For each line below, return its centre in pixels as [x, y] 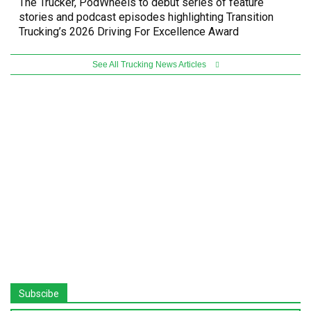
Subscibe [39, 293]
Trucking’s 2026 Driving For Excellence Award [129, 31]
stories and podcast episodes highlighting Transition [146, 17]
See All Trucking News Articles [150, 64]
